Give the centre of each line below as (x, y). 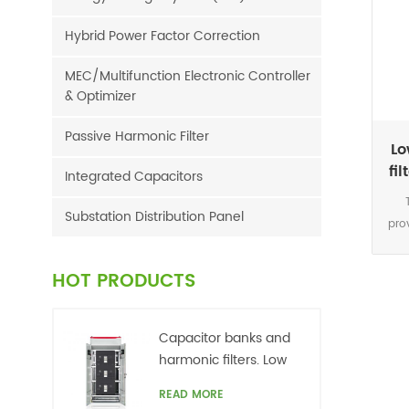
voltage (182, 382)
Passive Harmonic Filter (137, 136)
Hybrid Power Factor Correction (163, 36)
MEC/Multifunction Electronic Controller (188, 76)
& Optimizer (100, 96)
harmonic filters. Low (222, 360)
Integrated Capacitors (134, 177)
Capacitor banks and (224, 338)
